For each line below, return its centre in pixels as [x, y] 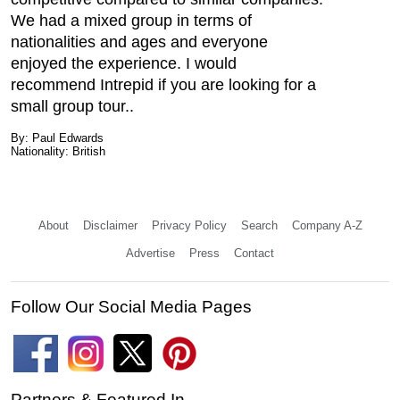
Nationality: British [58, 151]
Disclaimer [110, 225]
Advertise [150, 253]
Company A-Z [327, 225]
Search [259, 225]
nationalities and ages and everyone [139, 42]
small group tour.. [72, 106]
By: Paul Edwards [57, 138]
